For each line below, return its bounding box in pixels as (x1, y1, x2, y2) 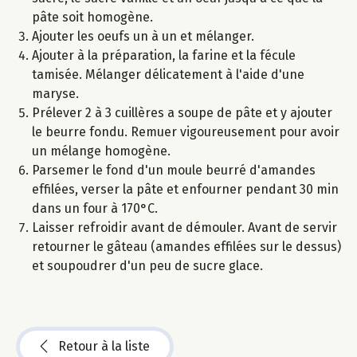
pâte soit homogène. (32, 10, 153, 25)
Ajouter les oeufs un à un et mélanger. (32, 29, 254, 45)
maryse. (32, 86, 79, 102)
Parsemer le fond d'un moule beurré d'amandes (32, 163, 316, 178)
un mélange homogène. (32, 143, 171, 159)
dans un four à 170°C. (32, 201, 158, 217)
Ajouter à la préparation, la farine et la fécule (32, 48, 296, 64)
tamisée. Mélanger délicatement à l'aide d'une (32, 67, 304, 83)
